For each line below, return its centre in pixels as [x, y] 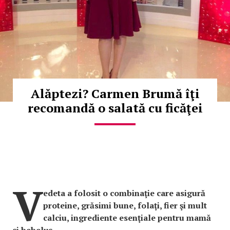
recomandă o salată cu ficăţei [115, 108]
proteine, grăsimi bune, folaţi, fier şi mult [125, 206]
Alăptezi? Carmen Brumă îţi [115, 94]
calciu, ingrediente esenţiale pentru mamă [127, 218]
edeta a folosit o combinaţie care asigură [124, 193]
